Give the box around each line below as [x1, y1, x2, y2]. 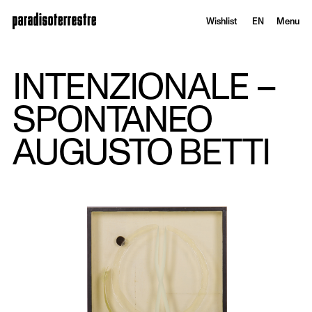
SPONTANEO [13, 97, 212, 139]
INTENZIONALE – [13, 65, 276, 107]
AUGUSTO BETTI [13, 130, 270, 172]
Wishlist [206, 16, 237, 27]
